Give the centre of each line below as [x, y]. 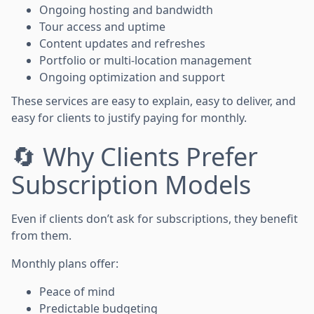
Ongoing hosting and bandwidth [126, 9]
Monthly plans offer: [65, 263]
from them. [41, 235]
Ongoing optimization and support [132, 77]
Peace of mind [77, 291]
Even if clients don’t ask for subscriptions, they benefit [155, 218]
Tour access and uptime [102, 26]
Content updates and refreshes [122, 43]
